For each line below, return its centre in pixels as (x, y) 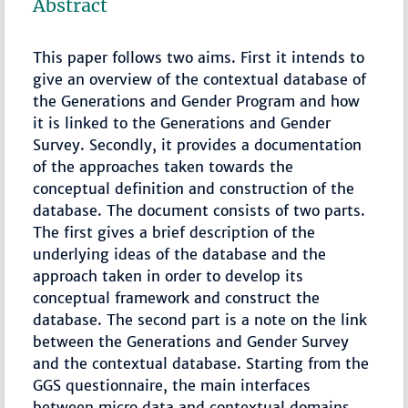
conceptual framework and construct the (177, 298)
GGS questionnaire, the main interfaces (172, 386)
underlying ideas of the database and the (180, 255)
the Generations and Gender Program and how (197, 102)
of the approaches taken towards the (163, 167)
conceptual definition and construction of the (194, 189)
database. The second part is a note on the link (200, 320)
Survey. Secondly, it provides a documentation (198, 145)
